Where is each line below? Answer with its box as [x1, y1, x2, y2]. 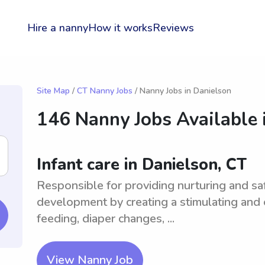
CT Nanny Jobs [77, 85, 132, 96]
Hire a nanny [27, 21, 88, 35]
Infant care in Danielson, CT [37, 154, 247, 176]
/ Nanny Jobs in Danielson [132, 85, 231, 96]
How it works [88, 21, 153, 35]
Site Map [37, 85, 70, 96]
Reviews [153, 21, 194, 35]
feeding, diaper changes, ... [37, 211, 174, 227]
